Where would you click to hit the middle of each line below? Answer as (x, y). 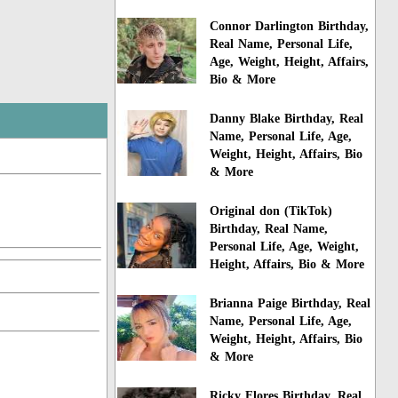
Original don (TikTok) (271, 211)
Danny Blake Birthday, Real (287, 119)
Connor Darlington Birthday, (290, 27)
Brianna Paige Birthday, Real (291, 303)
